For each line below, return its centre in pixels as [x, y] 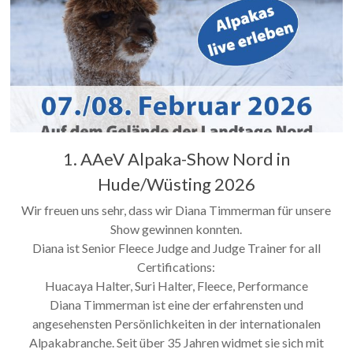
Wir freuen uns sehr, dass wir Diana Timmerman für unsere [176, 210]
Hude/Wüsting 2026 [176, 184]
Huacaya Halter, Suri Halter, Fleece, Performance [176, 286]
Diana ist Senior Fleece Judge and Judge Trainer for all [176, 248]
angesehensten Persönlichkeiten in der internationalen [176, 324]
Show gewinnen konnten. [176, 229]
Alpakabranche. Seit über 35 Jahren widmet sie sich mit [176, 343]
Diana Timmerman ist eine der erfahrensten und [176, 305]
